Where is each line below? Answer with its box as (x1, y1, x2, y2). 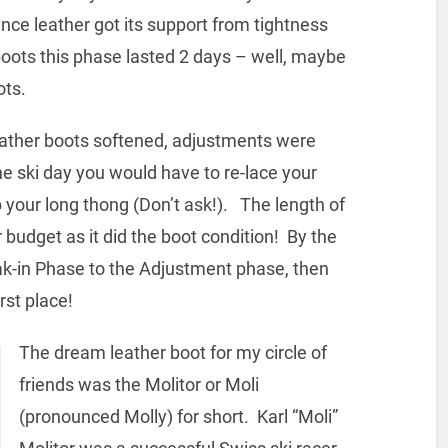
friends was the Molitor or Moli (18, 373, 259, 395)
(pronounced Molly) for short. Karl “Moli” (18, 405, 338, 427)
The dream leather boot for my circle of (18, 341, 327, 363)
